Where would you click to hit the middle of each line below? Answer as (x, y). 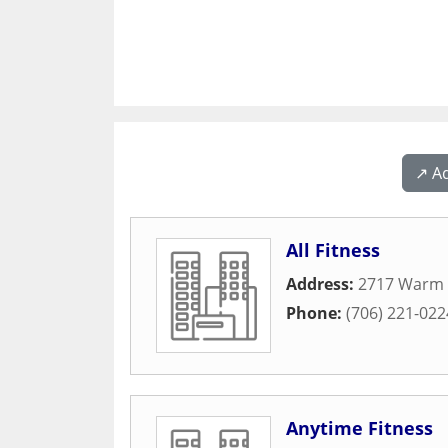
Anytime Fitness (359, 428)
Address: (322, 284)
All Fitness (333, 250)
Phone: (316, 313)
